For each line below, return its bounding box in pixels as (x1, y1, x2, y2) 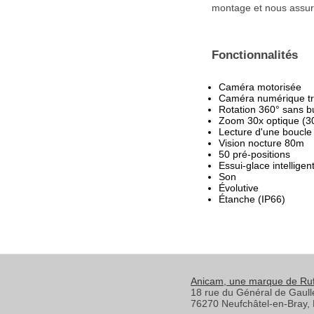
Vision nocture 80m (219, 137, 304, 149)
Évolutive (219, 182, 259, 193)
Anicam (191, 275, 224, 287)
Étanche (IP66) (219, 193, 285, 205)
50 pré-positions (219, 148, 290, 160)
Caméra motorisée (219, 81, 301, 93)
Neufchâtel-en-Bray (221, 297, 307, 309)
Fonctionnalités (212, 48, 298, 62)
